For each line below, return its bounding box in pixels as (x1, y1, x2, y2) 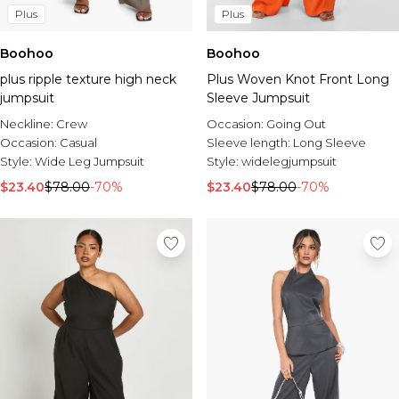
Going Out (266, 117, 326, 131)
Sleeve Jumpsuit (207, 90, 310, 106)
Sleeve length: (207, 135, 293, 150)
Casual (60, 135, 97, 150)
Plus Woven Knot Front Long (207, 71, 389, 87)
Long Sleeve (293, 135, 366, 150)
